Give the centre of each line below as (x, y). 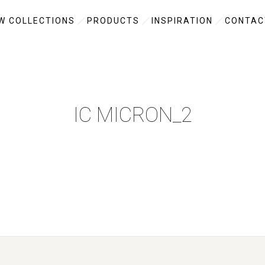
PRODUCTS (113, 21)
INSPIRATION (182, 21)
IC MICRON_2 (132, 115)
